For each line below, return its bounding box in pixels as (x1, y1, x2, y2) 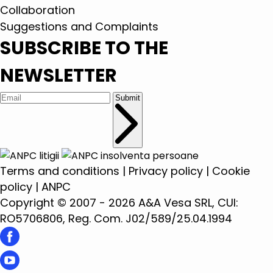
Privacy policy (129, 163, 203, 179)
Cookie (212, 163, 250, 179)
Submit (115, 93, 140, 102)
